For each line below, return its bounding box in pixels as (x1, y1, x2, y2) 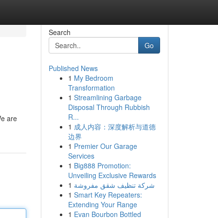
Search (48, 27, 71, 37)
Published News (48, 63, 98, 73)
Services (68, 151, 94, 161)
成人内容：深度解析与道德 (73, 122, 156, 131)
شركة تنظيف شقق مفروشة (73, 180, 155, 190)
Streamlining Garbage (73, 92, 142, 102)
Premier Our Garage (73, 141, 137, 151)
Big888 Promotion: (73, 161, 131, 170)
